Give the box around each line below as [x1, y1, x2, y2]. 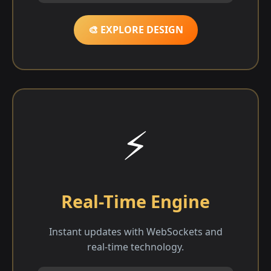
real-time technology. [87, 240, 184, 253]
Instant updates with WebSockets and [48, 224, 223, 238]
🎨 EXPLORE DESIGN [88, 22, 183, 36]
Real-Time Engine [61, 189, 210, 213]
